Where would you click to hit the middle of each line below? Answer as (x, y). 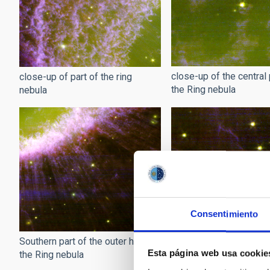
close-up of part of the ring (76, 77)
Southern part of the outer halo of (89, 242)
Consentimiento (224, 214)
